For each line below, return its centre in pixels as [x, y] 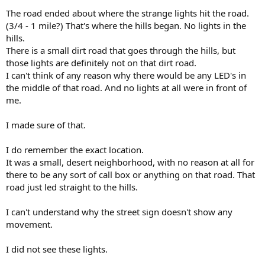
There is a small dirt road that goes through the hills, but [121, 50]
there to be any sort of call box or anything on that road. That [130, 174]
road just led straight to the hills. [72, 187]
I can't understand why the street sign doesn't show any [119, 211]
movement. [29, 224]
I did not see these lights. [57, 249]
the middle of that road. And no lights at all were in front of [126, 87]
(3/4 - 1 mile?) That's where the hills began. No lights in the [126, 25]
